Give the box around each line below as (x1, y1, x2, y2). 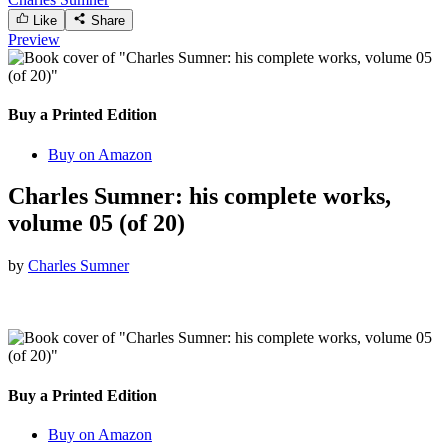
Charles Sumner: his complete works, (8, 183, 391, 210)
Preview (8, 30, 60, 48)
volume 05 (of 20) (8, 210, 185, 237)
